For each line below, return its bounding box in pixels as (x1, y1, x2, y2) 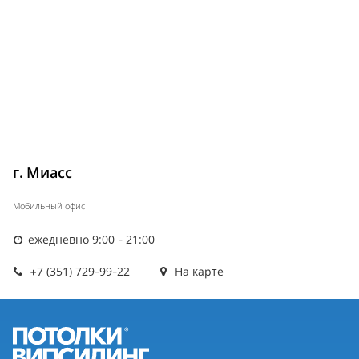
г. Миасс (13, 163, 72, 183)
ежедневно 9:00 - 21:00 (25, 232, 155, 248)
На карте (171, 264, 224, 280)
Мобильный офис (13, 200, 85, 212)
